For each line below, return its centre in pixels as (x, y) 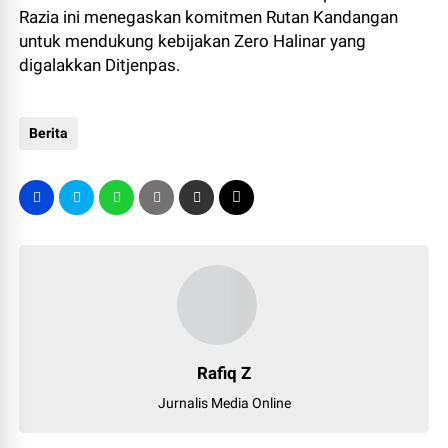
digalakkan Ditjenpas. (100, 65)
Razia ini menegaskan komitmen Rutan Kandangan (209, 17)
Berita (49, 133)
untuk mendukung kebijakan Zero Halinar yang (193, 41)
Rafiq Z (224, 373)
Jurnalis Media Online (224, 403)
